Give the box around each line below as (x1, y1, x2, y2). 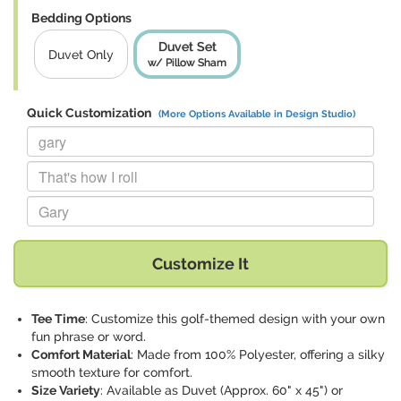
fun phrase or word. (31, 329, 146, 345)
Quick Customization (27, 106, 154, 121)
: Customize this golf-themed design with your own (85, 311, 385, 327)
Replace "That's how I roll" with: (26, 156, 204, 175)
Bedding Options (31, 11, 132, 26)
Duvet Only (48, 47, 114, 62)
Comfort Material (31, 347, 131, 363)
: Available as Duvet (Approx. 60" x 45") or (100, 383, 343, 398)
